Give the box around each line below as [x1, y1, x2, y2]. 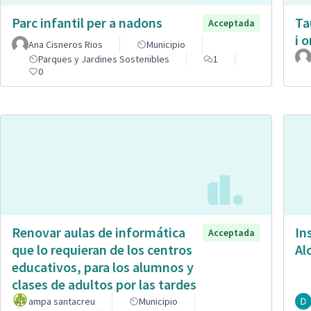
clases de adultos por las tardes [12, 276, 196, 294]
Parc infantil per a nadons [12, 14, 162, 32]
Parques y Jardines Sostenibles [38, 53, 169, 66]
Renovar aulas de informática [12, 224, 185, 242]
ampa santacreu [28, 295, 95, 308]
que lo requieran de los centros [12, 241, 192, 259]
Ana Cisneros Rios [28, 38, 103, 51]
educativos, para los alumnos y [12, 258, 194, 276]
